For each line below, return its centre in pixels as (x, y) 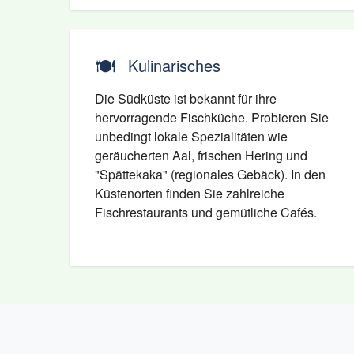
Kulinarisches (174, 65)
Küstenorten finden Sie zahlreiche (190, 193)
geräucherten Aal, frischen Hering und (201, 155)
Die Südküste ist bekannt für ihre (186, 98)
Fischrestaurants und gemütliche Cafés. (206, 212)
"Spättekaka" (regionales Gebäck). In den (210, 174)
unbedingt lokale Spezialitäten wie (191, 136)
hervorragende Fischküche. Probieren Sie (212, 117)
